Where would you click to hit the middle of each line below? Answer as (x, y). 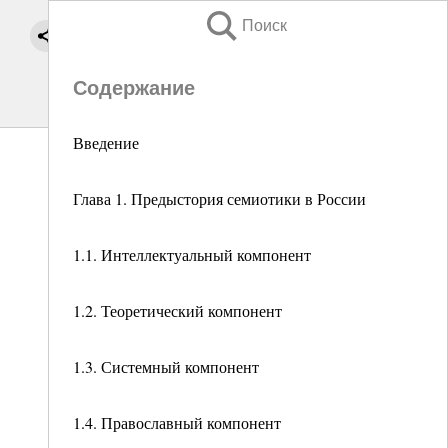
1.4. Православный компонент (177, 422)
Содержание (134, 88)
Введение (106, 142)
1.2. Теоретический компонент (177, 310)
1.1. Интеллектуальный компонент (192, 254)
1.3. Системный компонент (166, 366)
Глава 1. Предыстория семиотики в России (219, 198)
